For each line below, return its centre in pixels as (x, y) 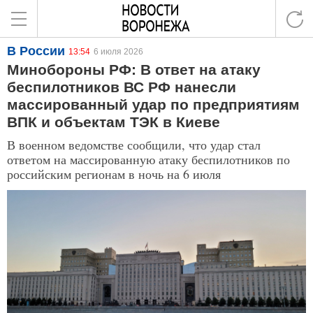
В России (36, 51)
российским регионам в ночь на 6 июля (114, 174)
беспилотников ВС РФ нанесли (122, 87)
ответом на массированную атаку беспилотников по (148, 159)
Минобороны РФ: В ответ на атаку (134, 70)
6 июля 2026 (118, 52)
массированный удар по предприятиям (153, 104)
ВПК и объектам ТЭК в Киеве (114, 122)
